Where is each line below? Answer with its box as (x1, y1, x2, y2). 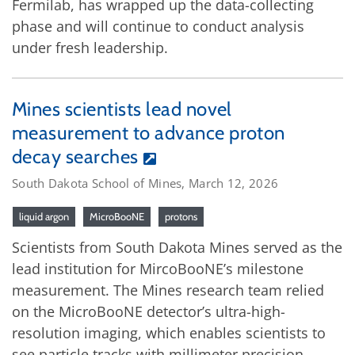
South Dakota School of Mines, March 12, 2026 (12, 174, 279, 191)
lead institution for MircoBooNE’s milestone (12, 258, 303, 278)
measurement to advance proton (12, 120, 285, 144)
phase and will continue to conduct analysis (12, 16, 304, 36)
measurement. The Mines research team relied (12, 280, 324, 300)
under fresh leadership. (12, 37, 168, 57)
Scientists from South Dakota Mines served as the (12, 237, 342, 257)
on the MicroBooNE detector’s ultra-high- (12, 301, 285, 321)
